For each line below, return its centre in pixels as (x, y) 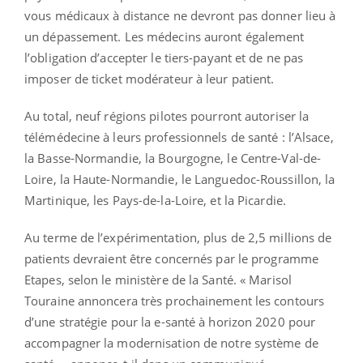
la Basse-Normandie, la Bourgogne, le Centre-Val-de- (173, 158)
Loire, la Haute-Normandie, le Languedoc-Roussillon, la (180, 179)
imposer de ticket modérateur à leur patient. (149, 78)
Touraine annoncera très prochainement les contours (175, 300)
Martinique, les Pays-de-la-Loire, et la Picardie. (155, 200)
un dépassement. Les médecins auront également (164, 36)
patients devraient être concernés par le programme (172, 258)
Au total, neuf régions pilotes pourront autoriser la (167, 115)
